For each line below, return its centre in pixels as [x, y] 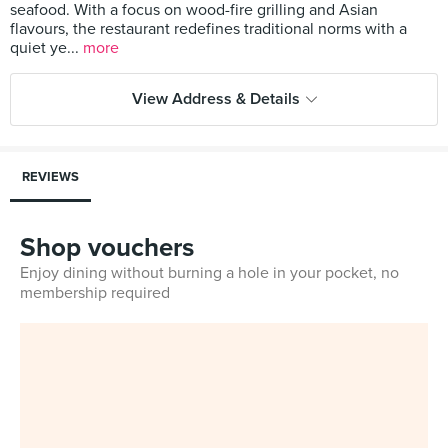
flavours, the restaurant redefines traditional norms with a [208, 29]
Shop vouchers [107, 247]
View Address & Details [215, 99]
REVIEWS [50, 177]
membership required [95, 293]
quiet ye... [46, 48]
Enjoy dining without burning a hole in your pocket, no [209, 273]
